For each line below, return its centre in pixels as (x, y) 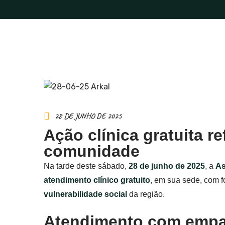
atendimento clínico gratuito (97, 180)
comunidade (92, 151)
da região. (146, 194)
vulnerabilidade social (85, 194)
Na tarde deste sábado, (86, 166)
